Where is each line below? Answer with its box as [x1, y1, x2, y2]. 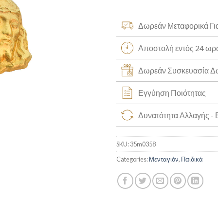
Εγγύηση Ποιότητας [138, 88, 206, 97]
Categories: [116, 155, 149, 163]
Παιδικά [181, 155, 203, 163]
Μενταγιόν [149, 155, 179, 163]
